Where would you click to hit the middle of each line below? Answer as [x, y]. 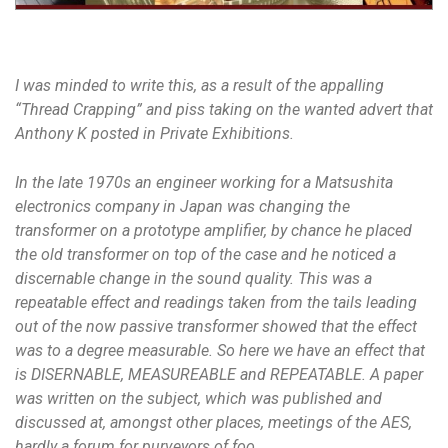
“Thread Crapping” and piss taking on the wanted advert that [224, 109]
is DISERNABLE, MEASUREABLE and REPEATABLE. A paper [219, 374]
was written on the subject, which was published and [198, 398]
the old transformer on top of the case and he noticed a [205, 254]
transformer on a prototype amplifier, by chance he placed [213, 230]
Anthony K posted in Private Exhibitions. [154, 133]
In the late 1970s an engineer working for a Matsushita [204, 182]
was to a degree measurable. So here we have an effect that [220, 350]
